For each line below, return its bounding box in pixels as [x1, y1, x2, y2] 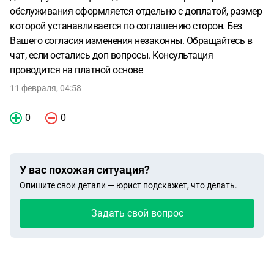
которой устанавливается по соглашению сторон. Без [10, 20, 242, 32]
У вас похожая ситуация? [20, 163, 150, 176]
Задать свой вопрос [91, 207, 183, 219]
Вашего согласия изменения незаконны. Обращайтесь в [10, 35, 252, 46]
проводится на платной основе [10, 64, 143, 76]
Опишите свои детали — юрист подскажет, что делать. [20, 180, 237, 190]
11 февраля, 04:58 [10, 83, 81, 93]
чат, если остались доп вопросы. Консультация [10, 50, 213, 61]
